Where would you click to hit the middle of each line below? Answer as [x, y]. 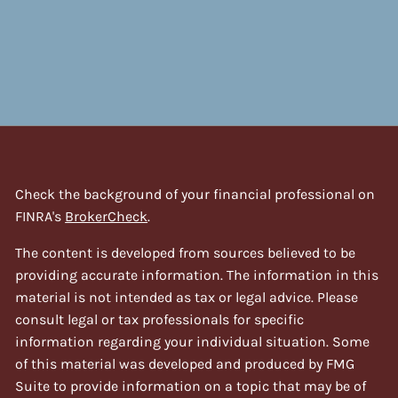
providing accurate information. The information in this [197, 275]
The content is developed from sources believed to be [186, 252]
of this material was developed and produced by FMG [185, 363]
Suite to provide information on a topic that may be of [191, 386]
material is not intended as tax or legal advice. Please [187, 297]
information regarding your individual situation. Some [193, 341]
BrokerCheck [107, 216]
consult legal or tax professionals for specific [160, 319]
